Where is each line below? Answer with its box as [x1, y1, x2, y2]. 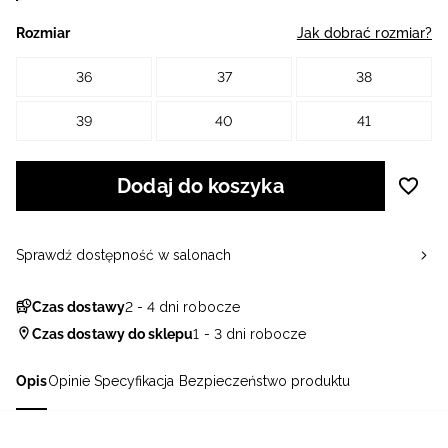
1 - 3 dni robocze [193, 326, 307, 343]
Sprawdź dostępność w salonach [16, 247, 231, 264]
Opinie [48, 373, 90, 390]
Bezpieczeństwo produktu [178, 373, 350, 390]
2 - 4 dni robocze [124, 299, 240, 316]
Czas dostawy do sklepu [32, 326, 194, 343]
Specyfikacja [94, 373, 174, 390]
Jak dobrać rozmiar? [296, 25, 432, 42]
